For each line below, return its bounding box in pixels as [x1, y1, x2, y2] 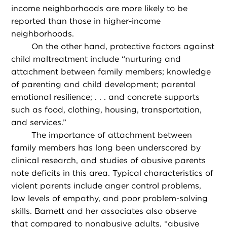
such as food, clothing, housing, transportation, [11, 104, 202, 115]
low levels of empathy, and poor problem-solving [11, 193, 208, 203]
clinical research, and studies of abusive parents [11, 155, 206, 165]
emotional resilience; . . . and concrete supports [11, 92, 200, 102]
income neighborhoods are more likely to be [11, 3, 188, 13]
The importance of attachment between [31, 130, 193, 140]
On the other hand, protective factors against [31, 41, 215, 51]
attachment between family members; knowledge [11, 66, 211, 77]
